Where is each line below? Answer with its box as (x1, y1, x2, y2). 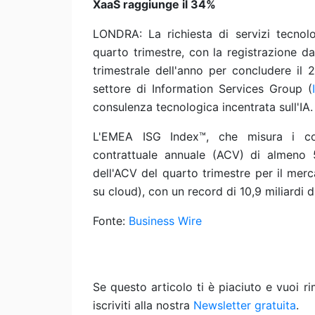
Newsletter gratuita (193, 298, 296, 312)
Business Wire (129, 214, 202, 228)
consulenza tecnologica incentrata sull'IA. (93, 100, 313, 114)
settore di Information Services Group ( (93, 82, 312, 96)
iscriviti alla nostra (93, 298, 193, 312)
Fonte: (93, 214, 129, 228)
